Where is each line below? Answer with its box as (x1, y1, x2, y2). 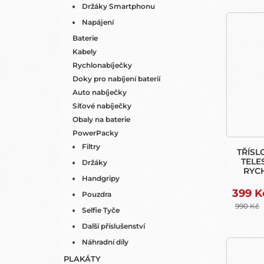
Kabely (72, 47, 97, 56)
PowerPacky (72, 128, 118, 137)
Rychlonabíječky (72, 61, 132, 70)
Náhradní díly (82, 237, 128, 246)
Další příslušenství (82, 222, 145, 230)
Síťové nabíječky (72, 101, 131, 110)
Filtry (82, 142, 100, 151)
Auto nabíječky (72, 88, 127, 97)
